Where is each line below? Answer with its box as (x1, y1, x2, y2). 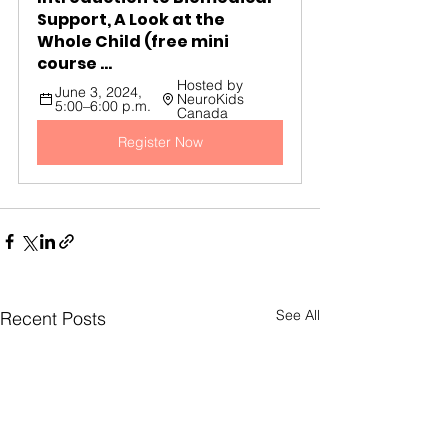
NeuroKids (176, 89, 248, 108)
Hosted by (176, 75, 247, 94)
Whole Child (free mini (37, 29, 232, 53)
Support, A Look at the (37, 7, 228, 31)
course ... (37, 51, 112, 75)
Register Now (117, 132, 203, 151)
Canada (176, 103, 228, 122)
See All (276, 305, 320, 324)
